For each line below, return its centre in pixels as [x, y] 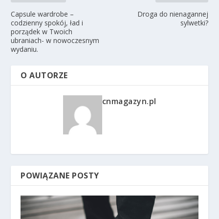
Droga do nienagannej [173, 14]
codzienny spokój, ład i [47, 23]
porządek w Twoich [42, 32]
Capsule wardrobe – [43, 14]
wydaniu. [25, 49]
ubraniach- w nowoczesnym [55, 41]
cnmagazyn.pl [129, 101]
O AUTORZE [44, 76]
